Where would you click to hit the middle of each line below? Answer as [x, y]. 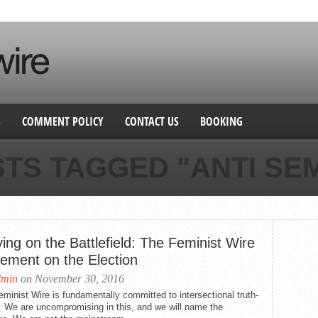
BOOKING [221, 121]
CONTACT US [152, 121]
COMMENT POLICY [63, 121]
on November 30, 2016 [71, 279]
